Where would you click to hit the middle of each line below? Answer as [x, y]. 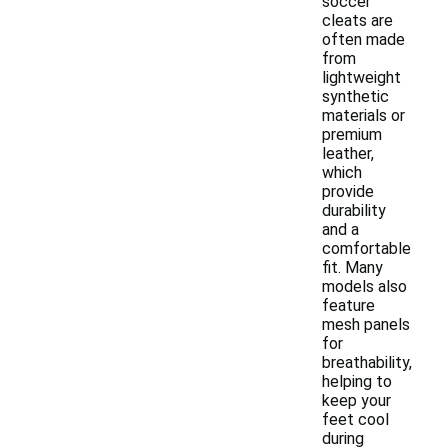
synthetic [355, 96]
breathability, [367, 362]
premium [352, 134]
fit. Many [352, 267]
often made [363, 39]
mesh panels [366, 324]
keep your [356, 400]
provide [348, 191]
